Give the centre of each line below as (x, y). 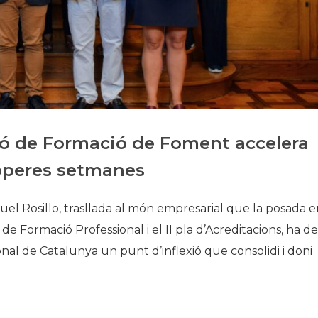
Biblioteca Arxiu (244, 64)
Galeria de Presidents (257, 42)
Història (225, 20)
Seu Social (231, 86)
